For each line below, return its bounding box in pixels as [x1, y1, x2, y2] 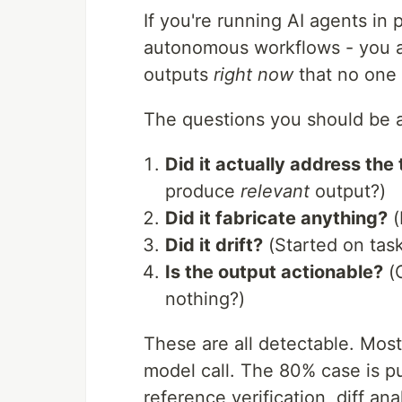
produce [165, 180, 240, 202]
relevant [240, 180, 310, 202]
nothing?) [165, 288, 245, 310]
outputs [144, 64, 214, 85]
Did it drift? [165, 234, 263, 256]
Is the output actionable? [165, 261, 383, 283]
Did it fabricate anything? [165, 207, 388, 229]
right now [214, 64, 293, 85]
